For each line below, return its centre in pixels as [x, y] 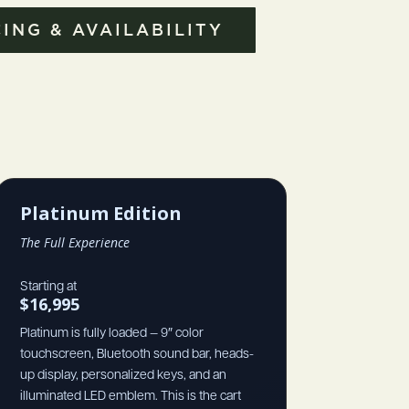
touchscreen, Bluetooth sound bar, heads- [136, 353]
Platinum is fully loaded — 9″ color [111, 332]
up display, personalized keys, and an [123, 374]
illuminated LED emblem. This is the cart [130, 395]
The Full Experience [74, 242]
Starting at [48, 285]
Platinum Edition [100, 213]
